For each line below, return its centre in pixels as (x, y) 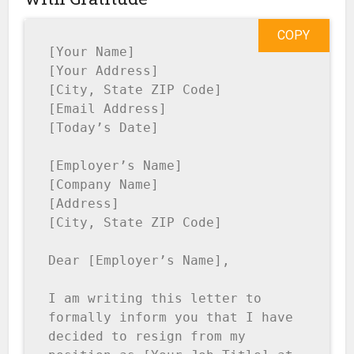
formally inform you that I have (171, 318)
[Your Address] (104, 71)
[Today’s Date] (104, 128)
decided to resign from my (147, 337)
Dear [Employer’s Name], (139, 261)
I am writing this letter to (155, 299)
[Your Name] (92, 52)
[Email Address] (108, 109)
